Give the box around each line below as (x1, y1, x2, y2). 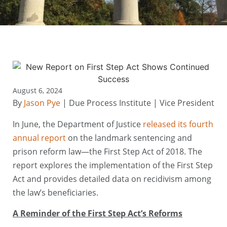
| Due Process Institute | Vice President (60, 97, 214, 109)
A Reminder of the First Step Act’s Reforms (13, 208, 182, 219)
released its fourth (143, 118, 213, 130)
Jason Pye (24, 97, 60, 109)
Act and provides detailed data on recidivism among (13, 173, 211, 184)
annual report (13, 132, 66, 143)
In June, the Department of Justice (13, 118, 141, 130)
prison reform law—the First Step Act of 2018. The (13, 145, 202, 157)
